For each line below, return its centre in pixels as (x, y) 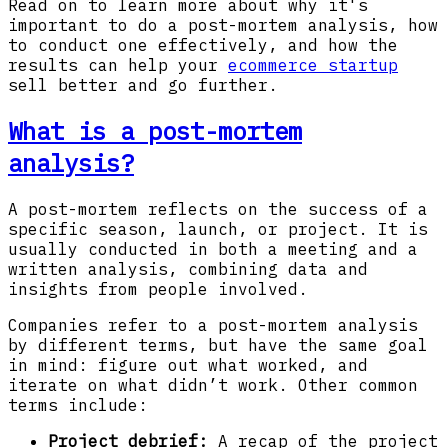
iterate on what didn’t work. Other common (213, 385)
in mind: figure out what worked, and (188, 365)
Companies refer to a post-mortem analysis (213, 325)
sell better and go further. (143, 85)
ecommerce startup (313, 65)
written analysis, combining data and (188, 269)
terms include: (78, 405)
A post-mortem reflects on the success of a (218, 209)
